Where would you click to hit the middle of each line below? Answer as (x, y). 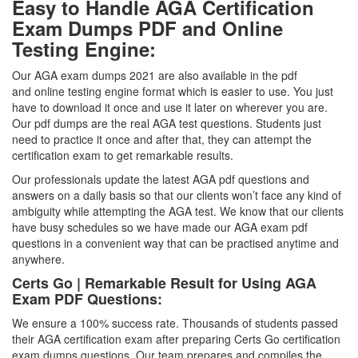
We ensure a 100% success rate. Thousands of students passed (175, 323)
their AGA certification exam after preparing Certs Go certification (176, 339)
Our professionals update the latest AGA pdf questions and (161, 179)
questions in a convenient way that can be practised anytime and (175, 243)
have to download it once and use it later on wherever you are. (170, 107)
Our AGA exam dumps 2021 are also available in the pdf (155, 75)
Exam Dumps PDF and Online (147, 28)
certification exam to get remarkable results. (123, 155)
